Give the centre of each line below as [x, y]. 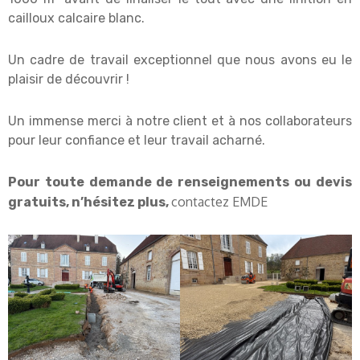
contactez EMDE [219, 202]
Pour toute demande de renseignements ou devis [180, 182]
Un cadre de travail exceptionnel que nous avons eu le [180, 60]
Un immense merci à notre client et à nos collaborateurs [180, 121]
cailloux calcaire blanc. [76, 18]
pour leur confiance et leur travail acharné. [137, 141]
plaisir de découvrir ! [69, 80]
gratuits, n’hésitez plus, [90, 202]
